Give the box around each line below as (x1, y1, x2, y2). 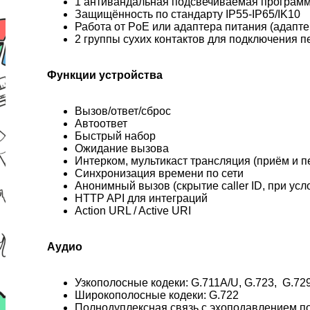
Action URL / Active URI (75, 204, 191, 217)
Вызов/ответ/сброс (75, 104, 171, 117)
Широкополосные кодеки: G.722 (75, 289, 239, 301)
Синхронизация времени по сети (75, 167, 244, 179)
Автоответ (75, 117, 127, 129)
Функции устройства (47, 69, 163, 81)
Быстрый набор (75, 129, 156, 142)
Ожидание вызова (75, 142, 169, 154)
